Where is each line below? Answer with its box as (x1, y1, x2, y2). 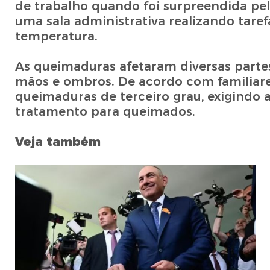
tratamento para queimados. (14, 104, 195, 119)
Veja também (14, 134, 101, 149)
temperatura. (14, 29, 98, 44)
